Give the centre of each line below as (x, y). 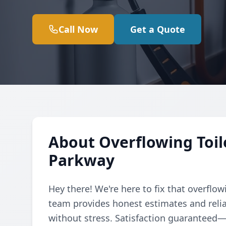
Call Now (78, 29)
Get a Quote (158, 29)
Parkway (81, 160)
